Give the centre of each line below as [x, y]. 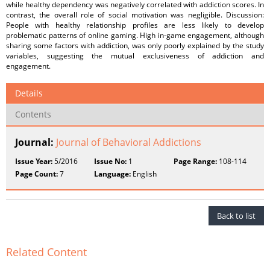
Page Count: [36, 174]
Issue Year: [34, 161]
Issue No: [111, 161]
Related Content [46, 252]
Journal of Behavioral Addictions [129, 142]
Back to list [236, 216]
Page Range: [195, 161]
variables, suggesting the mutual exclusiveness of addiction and [135, 56]
